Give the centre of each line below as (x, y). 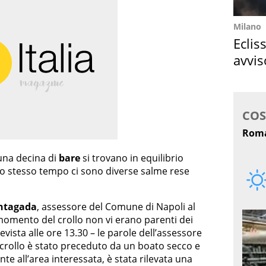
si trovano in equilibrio (132, 158)
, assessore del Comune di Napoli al (116, 206)
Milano (247, 26)
